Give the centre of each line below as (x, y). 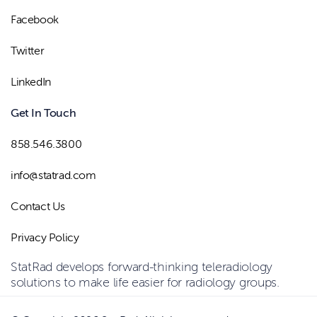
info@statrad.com (53, 175)
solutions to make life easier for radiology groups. (145, 282)
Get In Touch (44, 113)
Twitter (28, 51)
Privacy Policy (45, 237)
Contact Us (38, 206)
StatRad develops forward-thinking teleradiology (142, 266)
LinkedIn (31, 82)
